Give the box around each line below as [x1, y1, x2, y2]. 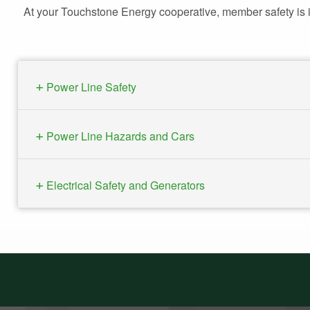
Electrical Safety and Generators [44, 177, 205, 193]
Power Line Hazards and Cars [44, 128, 194, 144]
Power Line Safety [44, 79, 136, 95]
